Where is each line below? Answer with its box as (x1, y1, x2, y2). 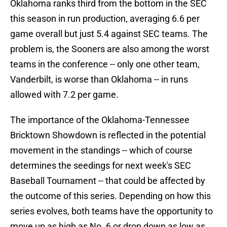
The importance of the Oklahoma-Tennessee (10, 115, 190, 126)
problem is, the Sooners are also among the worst (10, 44, 209, 55)
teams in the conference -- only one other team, (10, 59, 200, 70)
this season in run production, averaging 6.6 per (10, 13, 200, 24)
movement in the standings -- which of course (10, 145, 193, 156)
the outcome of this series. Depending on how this (10, 191, 211, 202)
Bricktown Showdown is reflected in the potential (10, 130, 206, 141)
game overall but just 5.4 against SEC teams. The (10, 28, 208, 40)
